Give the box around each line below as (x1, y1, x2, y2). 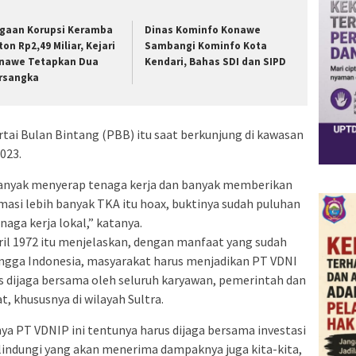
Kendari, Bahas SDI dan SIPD (145, 55, 287, 69)
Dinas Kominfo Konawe (145, 23, 261, 37)
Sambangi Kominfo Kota (145, 39, 268, 53)
